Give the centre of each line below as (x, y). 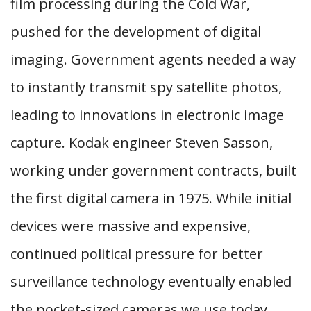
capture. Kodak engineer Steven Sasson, (142, 142)
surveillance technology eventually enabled (151, 281)
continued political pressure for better (137, 253)
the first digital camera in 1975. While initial (151, 198)
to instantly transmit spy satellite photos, (146, 87)
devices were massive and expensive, (131, 226)
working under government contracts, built (153, 170)
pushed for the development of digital (136, 31)
